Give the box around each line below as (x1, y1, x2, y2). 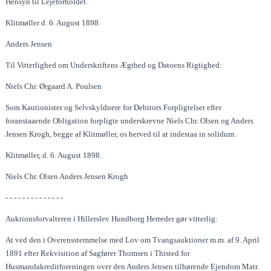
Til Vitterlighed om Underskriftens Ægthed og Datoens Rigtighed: (5, 60, 223, 70)
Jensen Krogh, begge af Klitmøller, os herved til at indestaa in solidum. (5, 129, 237, 139)
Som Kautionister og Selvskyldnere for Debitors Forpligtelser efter (5, 102, 222, 112)
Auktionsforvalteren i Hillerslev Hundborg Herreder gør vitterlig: (5, 214, 218, 223)
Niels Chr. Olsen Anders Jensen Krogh (5, 171, 129, 181)
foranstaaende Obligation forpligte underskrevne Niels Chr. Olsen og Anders (5, 116, 254, 125)
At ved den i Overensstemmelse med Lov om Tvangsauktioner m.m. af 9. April (5, 235, 260, 244)
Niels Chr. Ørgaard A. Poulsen (5, 81, 102, 91)
